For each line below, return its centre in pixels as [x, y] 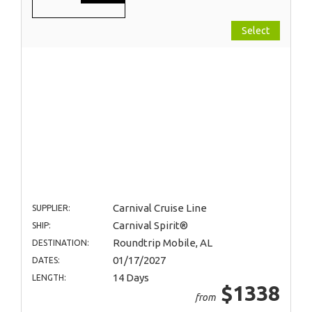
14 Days [131, 277]
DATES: [46, 260]
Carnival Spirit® [150, 225]
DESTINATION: [61, 242]
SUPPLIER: [51, 208]
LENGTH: [49, 277]
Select [256, 30]
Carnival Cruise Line [159, 208]
